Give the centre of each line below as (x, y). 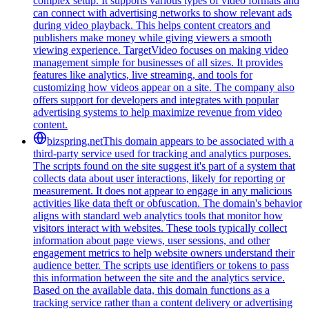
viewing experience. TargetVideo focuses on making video (161, 50)
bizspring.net (75, 141)
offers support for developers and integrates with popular (156, 99)
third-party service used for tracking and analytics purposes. (162, 153)
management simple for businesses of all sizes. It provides (158, 62)
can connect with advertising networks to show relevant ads (162, 12)
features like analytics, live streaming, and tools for (143, 74)
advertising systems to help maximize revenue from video (158, 112)
